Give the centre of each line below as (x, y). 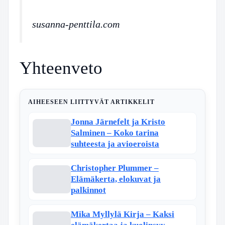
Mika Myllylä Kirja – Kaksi (123, 214)
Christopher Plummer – (115, 168)
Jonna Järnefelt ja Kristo (118, 122)
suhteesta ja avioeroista (115, 144)
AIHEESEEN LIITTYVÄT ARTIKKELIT (91, 102)
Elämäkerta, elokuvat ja (116, 179)
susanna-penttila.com (76, 24)
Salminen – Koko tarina (115, 133)
